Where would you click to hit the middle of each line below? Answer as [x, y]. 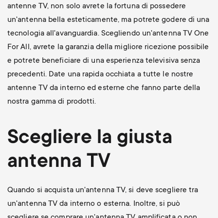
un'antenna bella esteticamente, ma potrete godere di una [108, 20]
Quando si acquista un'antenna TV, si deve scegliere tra [103, 190]
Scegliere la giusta [90, 138]
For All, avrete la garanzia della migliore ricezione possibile [108, 47]
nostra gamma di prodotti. [53, 101]
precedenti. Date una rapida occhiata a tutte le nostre [100, 74]
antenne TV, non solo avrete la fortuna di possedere [97, 6]
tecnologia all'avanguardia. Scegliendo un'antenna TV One [108, 33]
